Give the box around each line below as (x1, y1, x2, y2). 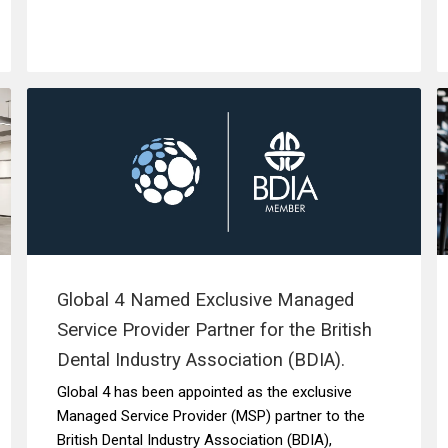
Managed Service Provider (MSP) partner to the (56, 407, 365, 425)
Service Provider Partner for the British (56, 319, 372, 341)
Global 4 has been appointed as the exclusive (56, 383, 352, 401)
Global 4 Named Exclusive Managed (56, 289, 354, 311)
